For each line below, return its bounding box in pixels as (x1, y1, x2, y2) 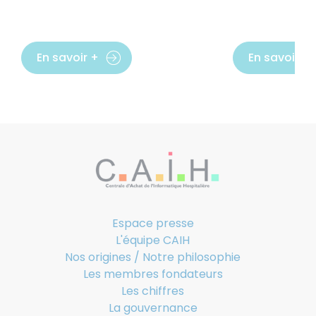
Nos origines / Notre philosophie (65, 249, 241, 266)
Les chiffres (121, 283, 184, 300)
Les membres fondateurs (83, 266, 223, 283)
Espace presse (111, 215, 194, 232)
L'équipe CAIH (116, 232, 190, 249)
